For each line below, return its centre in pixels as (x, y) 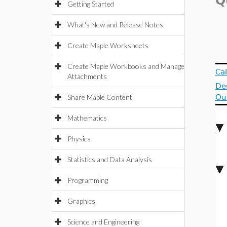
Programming (88, 180)
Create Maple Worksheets (108, 45)
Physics (79, 139)
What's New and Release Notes (115, 25)
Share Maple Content (100, 97)
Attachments (87, 76)
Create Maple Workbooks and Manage (126, 66)
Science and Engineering (103, 222)
